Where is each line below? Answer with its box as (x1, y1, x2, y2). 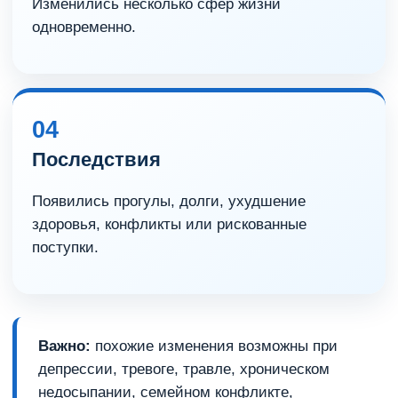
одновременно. (32, 19, 136, 36)
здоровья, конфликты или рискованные (32, 216, 306, 233)
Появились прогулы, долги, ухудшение (32, 193, 306, 210)
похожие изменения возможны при (91, 338, 338, 354)
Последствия (32, 148, 161, 171)
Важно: (38, 338, 91, 354)
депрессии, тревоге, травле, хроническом (38, 361, 330, 378)
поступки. (32, 239, 99, 256)
